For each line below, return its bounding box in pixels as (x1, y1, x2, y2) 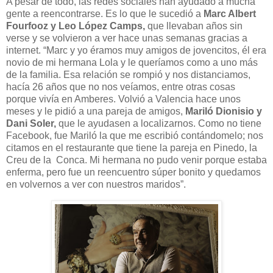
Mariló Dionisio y (185, 105, 262, 116)
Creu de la (6, 154, 54, 165)
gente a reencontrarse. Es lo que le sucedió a (6, 8, 204, 19)
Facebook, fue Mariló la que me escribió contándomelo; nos (6, 130, 263, 141)
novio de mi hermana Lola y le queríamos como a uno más (6, 57, 258, 68)
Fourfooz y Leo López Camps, (6, 20, 145, 31)
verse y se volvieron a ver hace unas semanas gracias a (6, 32, 247, 43)
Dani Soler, (6, 118, 58, 129)
